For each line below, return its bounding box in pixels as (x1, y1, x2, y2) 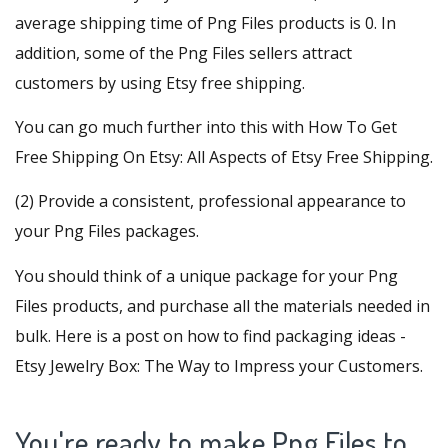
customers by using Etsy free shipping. (15, 72, 305, 95)
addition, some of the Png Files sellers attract (15, 42, 352, 65)
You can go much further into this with (15, 116, 308, 139)
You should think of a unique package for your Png (15, 264, 398, 287)
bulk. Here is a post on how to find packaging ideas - (15, 324, 406, 347)
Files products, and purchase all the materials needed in (15, 294, 430, 317)
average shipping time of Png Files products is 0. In (15, 12, 396, 35)
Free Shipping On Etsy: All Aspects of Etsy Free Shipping (15, 146, 430, 169)
